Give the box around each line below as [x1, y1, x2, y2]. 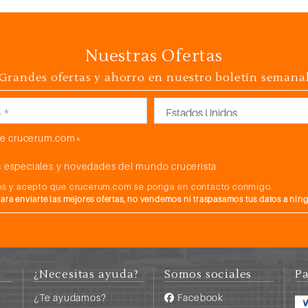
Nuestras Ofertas [85, 45, 223, 67]
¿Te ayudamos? [34, 291, 107, 304]
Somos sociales [164, 267, 252, 282]
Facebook [174, 291, 224, 304]
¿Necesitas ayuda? [34, 267, 139, 282]
